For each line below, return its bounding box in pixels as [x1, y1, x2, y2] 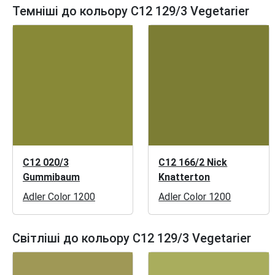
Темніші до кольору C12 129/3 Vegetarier [12, 4, 249, 19]
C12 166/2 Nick [158, 156, 228, 168]
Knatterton [158, 171, 211, 183]
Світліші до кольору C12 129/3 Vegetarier [12, 230, 251, 246]
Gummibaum [23, 171, 80, 183]
